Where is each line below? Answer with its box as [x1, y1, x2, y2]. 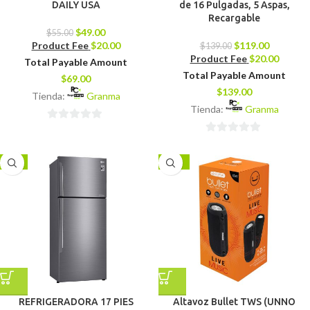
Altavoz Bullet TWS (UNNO [173, 296, 295, 308]
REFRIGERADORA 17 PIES [18, 296, 134, 308]
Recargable [208, 12, 260, 24]
